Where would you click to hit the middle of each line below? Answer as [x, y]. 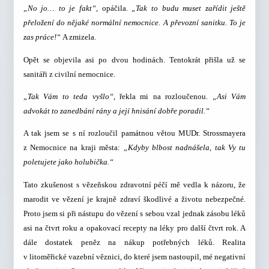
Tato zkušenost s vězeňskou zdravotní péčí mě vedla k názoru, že [134, 184]
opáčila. [117, 8]
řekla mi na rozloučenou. [166, 97]
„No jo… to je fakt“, [62, 8]
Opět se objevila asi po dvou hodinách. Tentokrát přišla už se [134, 59]
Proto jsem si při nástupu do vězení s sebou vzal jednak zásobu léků [134, 213]
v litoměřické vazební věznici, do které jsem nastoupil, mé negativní [134, 256]
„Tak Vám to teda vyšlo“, [71, 97]
